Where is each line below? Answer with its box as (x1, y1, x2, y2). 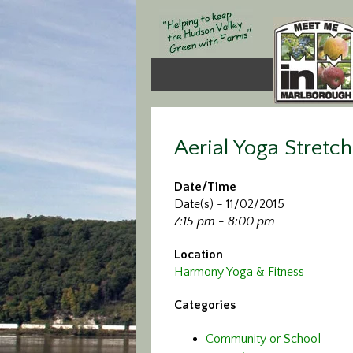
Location (174, 247, 223, 262)
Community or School (206, 332, 321, 346)
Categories (174, 298, 236, 312)
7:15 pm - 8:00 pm (174, 214, 275, 229)
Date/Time (174, 180, 236, 194)
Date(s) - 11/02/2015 (174, 197, 284, 211)
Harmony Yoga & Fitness (174, 265, 304, 279)
